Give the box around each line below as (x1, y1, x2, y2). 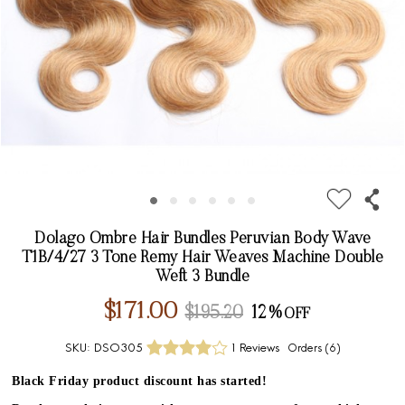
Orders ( (287, 343, 329, 356)
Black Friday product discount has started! (12, 374, 268, 389)
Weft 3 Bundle (155, 269, 250, 287)
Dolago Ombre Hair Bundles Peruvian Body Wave (34, 231, 371, 249)
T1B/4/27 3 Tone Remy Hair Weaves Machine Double (21, 250, 384, 268)
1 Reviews (231, 342, 279, 356)
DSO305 (93, 342, 143, 356)
